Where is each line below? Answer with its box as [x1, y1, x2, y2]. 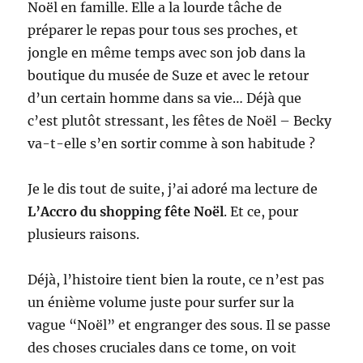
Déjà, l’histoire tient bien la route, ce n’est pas [28, 271, 325, 288]
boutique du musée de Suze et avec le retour [28, 66, 310, 83]
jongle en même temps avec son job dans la [28, 44, 306, 61]
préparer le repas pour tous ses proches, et [28, 21, 299, 38]
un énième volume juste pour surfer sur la [28, 293, 295, 310]
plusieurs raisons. [28, 225, 140, 242]
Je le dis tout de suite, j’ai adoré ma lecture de [28, 180, 318, 197]
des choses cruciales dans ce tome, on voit [28, 339, 297, 356]
